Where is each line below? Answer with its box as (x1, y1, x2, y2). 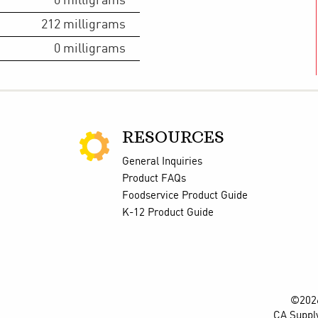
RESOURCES (122, 130, 224, 146)
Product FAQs (122, 172, 186, 185)
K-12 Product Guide (122, 207, 214, 219)
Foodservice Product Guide (122, 190, 248, 202)
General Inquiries (122, 155, 202, 168)
